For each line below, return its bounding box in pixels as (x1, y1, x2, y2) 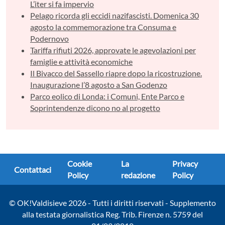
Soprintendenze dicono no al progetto (30, 103, 160, 113)
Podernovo (30, 34, 69, 44)
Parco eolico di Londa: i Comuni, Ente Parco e (30, 91, 184, 101)
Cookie (67, 159, 92, 169)
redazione (121, 170, 156, 180)
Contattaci (14, 164, 51, 174)
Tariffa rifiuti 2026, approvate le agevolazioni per (30, 45, 196, 55)
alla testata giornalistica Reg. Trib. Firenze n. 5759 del (22, 209, 203, 219)
